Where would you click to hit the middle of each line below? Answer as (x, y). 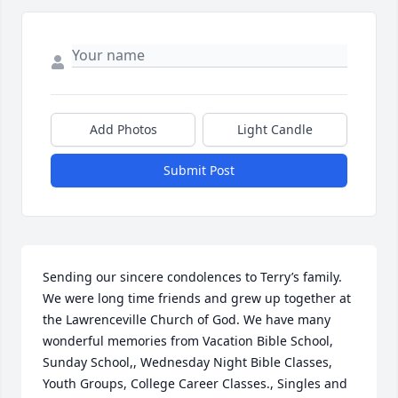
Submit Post (199, 171)
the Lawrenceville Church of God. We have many (187, 320)
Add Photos (123, 130)
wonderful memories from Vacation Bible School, (188, 341)
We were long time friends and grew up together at (197, 298)
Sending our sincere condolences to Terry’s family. (192, 277)
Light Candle (275, 130)
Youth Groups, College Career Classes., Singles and (195, 384)
